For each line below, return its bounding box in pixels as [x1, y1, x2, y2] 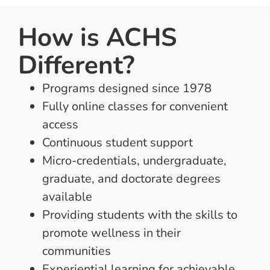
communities [42, 243, 111, 260]
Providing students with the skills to [42, 207, 237, 224]
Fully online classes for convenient [42, 98, 228, 115]
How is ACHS [18, 20, 177, 55]
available [42, 189, 92, 206]
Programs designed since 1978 [42, 80, 212, 97]
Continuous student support [42, 134, 193, 151]
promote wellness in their [42, 225, 181, 242]
